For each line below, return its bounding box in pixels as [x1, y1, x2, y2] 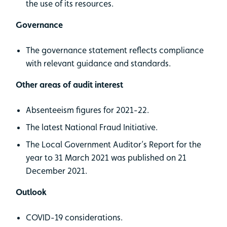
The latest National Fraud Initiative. [26, 122, 158, 132]
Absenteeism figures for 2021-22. [26, 104, 149, 115]
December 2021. [26, 165, 87, 176]
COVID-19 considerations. [26, 212, 123, 222]
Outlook [16, 186, 47, 197]
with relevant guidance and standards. [26, 58, 171, 68]
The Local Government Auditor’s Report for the [26, 139, 201, 149]
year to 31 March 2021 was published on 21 [26, 152, 186, 163]
